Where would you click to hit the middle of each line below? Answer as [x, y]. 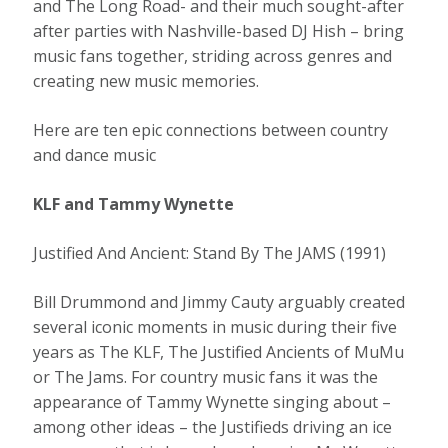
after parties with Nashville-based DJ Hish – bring [219, 31]
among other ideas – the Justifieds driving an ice [213, 427]
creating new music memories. [148, 81]
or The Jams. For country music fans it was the [206, 377]
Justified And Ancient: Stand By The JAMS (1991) [212, 253]
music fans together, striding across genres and [213, 56]
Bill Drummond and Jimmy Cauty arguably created [219, 302]
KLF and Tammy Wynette [134, 204]
